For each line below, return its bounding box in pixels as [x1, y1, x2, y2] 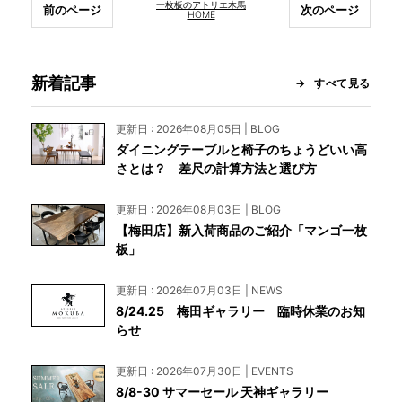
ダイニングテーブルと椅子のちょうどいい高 [116, 142, 367, 158]
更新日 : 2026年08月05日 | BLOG [116, 122, 280, 136]
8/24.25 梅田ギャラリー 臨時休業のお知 [116, 303, 365, 319]
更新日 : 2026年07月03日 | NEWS [116, 284, 283, 298]
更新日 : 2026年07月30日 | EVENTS [116, 364, 293, 379]
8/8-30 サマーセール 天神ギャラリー [116, 384, 328, 400]
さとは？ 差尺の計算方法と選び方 [116, 161, 317, 177]
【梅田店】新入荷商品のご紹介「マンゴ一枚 [116, 223, 367, 239]
